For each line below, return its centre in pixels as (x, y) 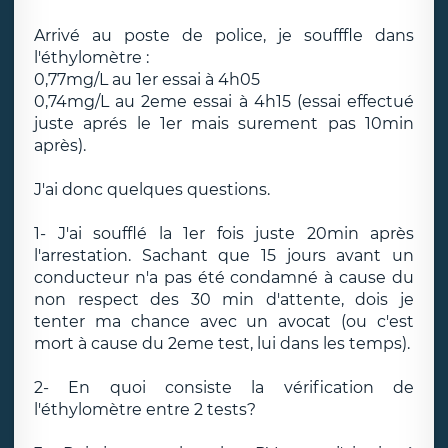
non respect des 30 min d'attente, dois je (224, 299)
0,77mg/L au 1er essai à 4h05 (147, 79)
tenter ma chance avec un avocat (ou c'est (224, 321)
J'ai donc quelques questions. (152, 189)
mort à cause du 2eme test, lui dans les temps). (222, 343)
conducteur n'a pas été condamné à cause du (224, 277)
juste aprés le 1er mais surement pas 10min (224, 123)
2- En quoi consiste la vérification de (224, 387)
